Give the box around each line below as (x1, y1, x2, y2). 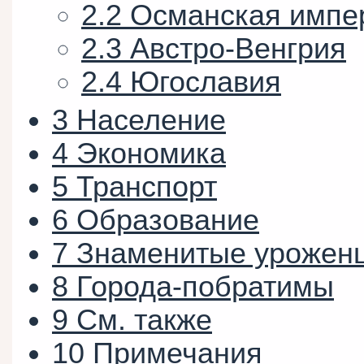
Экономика (76, 137, 226, 171)
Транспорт (76, 171, 217, 204)
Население (76, 104, 226, 137)
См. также (76, 304, 212, 337)
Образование (76, 204, 259, 237)
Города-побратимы (76, 271, 334, 304)
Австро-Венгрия (130, 32, 346, 66)
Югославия (130, 66, 281, 99)
